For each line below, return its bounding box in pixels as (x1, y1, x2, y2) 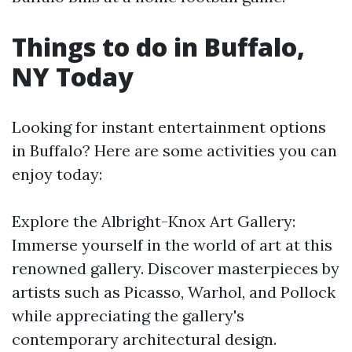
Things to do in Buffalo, (12, 30, 305, 64)
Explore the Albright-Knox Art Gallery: (12, 211, 295, 231)
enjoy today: (12, 164, 102, 184)
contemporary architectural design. (12, 329, 277, 349)
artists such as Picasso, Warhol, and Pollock (12, 282, 335, 302)
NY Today (12, 60, 134, 93)
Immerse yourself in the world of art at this (12, 235, 332, 255)
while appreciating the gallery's (12, 306, 244, 325)
